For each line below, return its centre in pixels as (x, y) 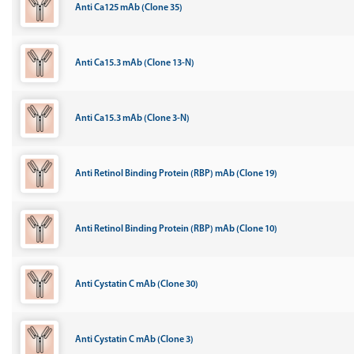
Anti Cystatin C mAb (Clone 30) (137, 284)
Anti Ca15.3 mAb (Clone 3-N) (132, 119)
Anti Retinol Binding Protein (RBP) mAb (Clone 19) (176, 174)
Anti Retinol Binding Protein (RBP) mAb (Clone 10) (176, 229)
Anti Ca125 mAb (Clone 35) (129, 8)
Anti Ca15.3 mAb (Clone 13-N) (135, 63)
